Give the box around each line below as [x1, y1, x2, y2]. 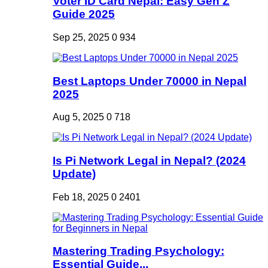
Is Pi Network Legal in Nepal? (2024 [53, 154, 246, 167]
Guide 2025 [53, 8, 115, 21]
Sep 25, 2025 [53, 32, 109, 42]
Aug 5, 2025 [53, 112, 104, 123]
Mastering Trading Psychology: [53, 245, 224, 258]
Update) [53, 167, 96, 181]
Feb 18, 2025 [53, 191, 109, 202]
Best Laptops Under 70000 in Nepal [53, 74, 246, 87]
